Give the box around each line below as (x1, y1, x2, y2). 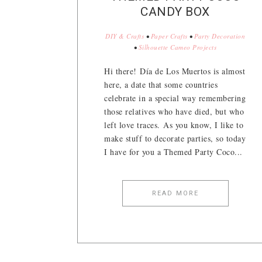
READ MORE (151, 189, 199, 198)
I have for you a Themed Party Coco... (104, 146, 243, 158)
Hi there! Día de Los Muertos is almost (104, 65, 245, 77)
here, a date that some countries (104, 79, 218, 91)
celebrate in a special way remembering (104, 92, 246, 104)
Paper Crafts (150, 32, 188, 41)
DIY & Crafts (105, 32, 144, 41)
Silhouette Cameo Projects (138, 43, 217, 52)
